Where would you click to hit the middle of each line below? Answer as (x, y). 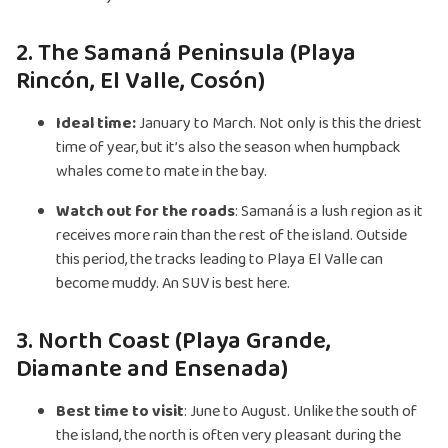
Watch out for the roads (145, 212)
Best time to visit (120, 412)
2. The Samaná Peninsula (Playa (186, 54)
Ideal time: (97, 124)
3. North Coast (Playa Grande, (173, 342)
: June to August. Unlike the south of (300, 412)
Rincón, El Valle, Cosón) (140, 82)
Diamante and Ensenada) (152, 370)
